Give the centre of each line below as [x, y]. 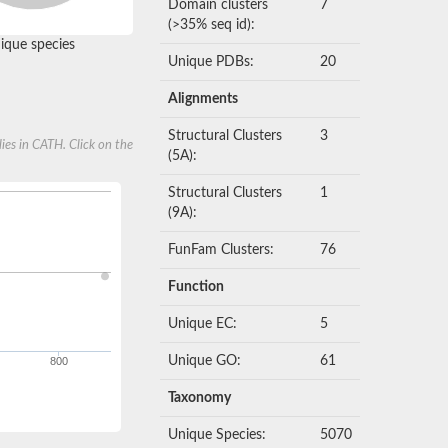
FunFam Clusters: [221, 250]
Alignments [203, 99]
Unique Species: [217, 435]
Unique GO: [205, 361]
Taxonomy [200, 398]
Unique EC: [203, 324]
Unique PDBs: [211, 62]
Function [196, 287]
